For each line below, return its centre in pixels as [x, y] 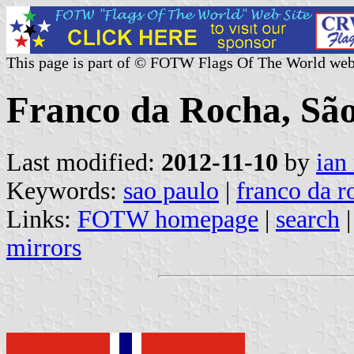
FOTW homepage [168, 219]
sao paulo [171, 190]
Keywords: [65, 190]
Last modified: [84, 162]
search [308, 219]
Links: [42, 219]
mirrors [44, 247]
